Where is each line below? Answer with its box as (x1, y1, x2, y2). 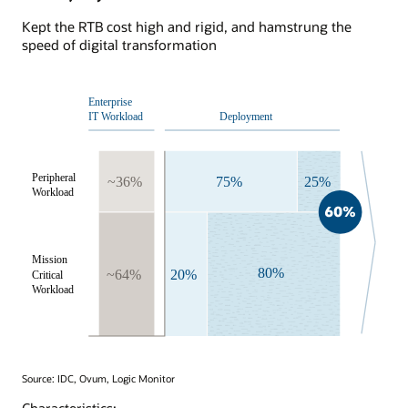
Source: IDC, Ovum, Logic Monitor (22, 372, 175, 386)
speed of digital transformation (22, 35, 217, 54)
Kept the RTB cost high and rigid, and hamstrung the (22, 16, 352, 36)
